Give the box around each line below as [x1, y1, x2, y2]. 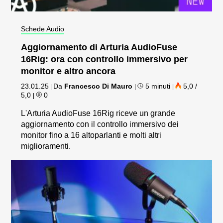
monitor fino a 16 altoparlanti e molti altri [21, 130, 162, 139]
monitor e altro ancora [21, 66, 116, 76]
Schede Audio [21, 24, 65, 33]
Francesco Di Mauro [64, 82, 133, 90]
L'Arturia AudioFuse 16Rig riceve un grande [21, 109, 176, 117]
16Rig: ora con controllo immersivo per [21, 54, 188, 64]
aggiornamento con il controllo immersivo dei [21, 119, 179, 128]
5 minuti [143, 82, 173, 90]
